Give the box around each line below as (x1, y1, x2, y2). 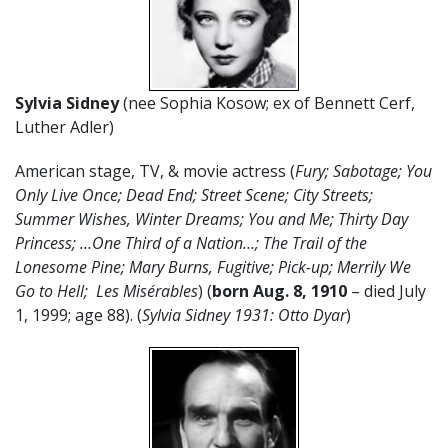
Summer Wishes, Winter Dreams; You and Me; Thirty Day (15, 207, 408, 230)
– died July (347, 279, 426, 302)
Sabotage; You (333, 159, 432, 182)
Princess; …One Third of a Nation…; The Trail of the (15, 231, 367, 254)
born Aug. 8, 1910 (212, 279, 347, 302)
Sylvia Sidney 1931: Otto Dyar (142, 303, 346, 326)
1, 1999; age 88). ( (15, 303, 142, 326)
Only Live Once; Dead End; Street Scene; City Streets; (15, 183, 373, 206)
